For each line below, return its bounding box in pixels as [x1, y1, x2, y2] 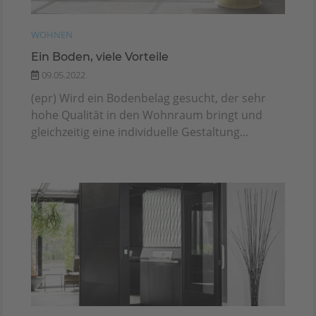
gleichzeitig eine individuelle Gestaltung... [31, 123, 248, 140]
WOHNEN [31, 28, 73, 41]
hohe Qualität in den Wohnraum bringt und [31, 107, 262, 123]
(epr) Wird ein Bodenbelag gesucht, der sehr [31, 90, 266, 106]
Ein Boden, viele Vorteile [31, 49, 169, 63]
